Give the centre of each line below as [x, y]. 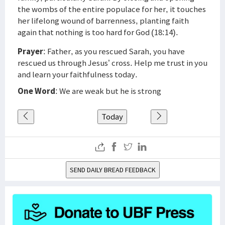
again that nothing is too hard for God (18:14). [98, 32]
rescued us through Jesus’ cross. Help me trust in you [113, 63]
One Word [36, 91]
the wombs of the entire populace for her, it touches [112, 9]
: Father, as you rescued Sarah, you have [114, 51]
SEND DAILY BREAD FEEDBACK [113, 170]
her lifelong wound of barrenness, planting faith [103, 21]
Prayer [30, 51]
